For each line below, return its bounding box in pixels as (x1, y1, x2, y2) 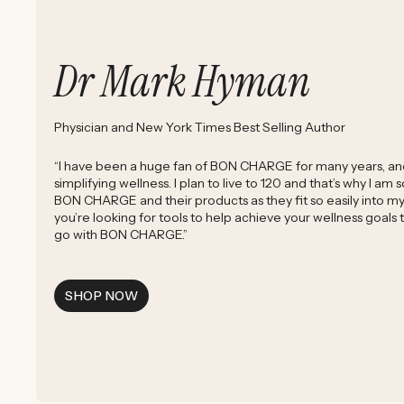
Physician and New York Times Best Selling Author (54, 119, 345, 136)
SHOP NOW (65, 288, 139, 305)
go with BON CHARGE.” (54, 226, 188, 243)
